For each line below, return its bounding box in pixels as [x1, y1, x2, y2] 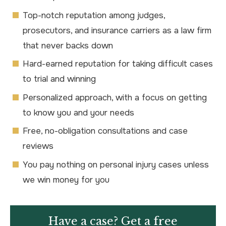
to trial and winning [23, 74, 96, 85]
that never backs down [23, 40, 113, 51]
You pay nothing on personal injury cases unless [23, 159, 209, 170]
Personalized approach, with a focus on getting [23, 92, 207, 103]
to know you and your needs [23, 107, 134, 118]
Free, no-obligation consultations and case [23, 126, 188, 137]
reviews [23, 141, 53, 152]
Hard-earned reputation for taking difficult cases [23, 59, 213, 70]
